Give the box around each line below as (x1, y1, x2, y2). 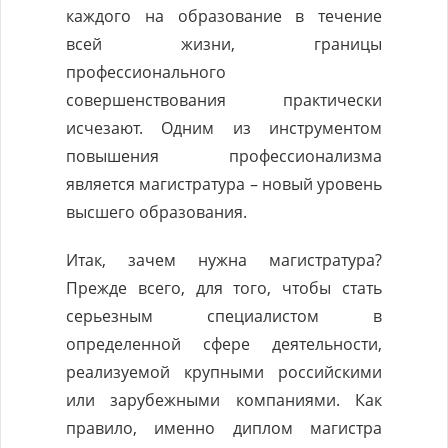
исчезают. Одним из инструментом (66, 117, 382, 139)
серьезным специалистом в (66, 305, 382, 327)
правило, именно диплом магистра (66, 417, 382, 439)
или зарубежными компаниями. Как (66, 389, 382, 411)
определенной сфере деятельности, (66, 333, 382, 355)
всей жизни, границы (66, 33, 382, 55)
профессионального (66, 61, 226, 83)
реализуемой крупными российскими (66, 361, 382, 383)
